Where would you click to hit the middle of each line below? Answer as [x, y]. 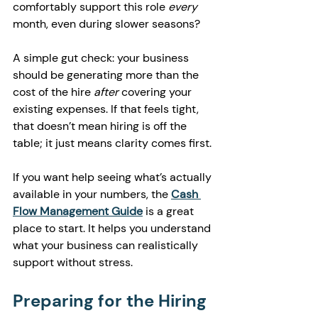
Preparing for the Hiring [112, 301]
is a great [170, 211]
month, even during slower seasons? [106, 24]
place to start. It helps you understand [113, 228]
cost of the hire [53, 92]
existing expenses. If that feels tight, [107, 109]
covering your [157, 92]
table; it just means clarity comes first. [112, 143]
